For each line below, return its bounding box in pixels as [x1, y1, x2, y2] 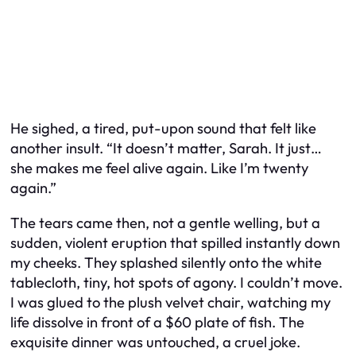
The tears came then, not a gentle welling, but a [10, 213, 320, 232]
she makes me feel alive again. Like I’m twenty [10, 159, 308, 178]
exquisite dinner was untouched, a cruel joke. [10, 332, 300, 351]
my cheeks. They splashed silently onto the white [10, 253, 322, 272]
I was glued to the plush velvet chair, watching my [10, 292, 331, 311]
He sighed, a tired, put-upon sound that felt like [10, 119, 316, 138]
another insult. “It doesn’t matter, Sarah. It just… [10, 139, 322, 158]
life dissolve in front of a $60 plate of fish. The [10, 312, 304, 331]
